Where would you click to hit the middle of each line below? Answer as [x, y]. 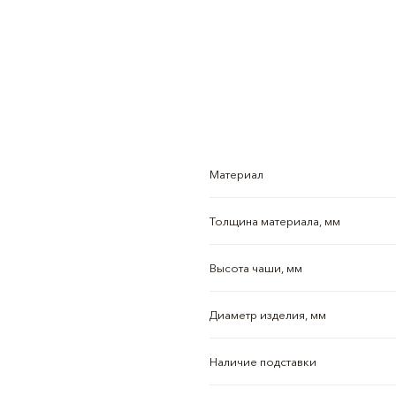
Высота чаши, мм [255, 268]
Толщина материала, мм [274, 221]
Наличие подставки [263, 362]
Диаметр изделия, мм [267, 315]
